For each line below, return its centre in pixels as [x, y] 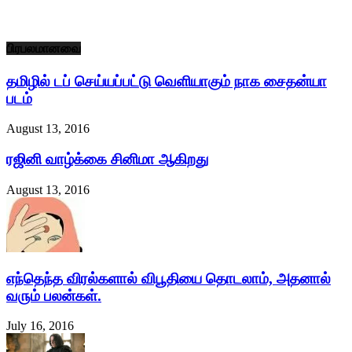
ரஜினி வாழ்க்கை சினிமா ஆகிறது [107, 159]
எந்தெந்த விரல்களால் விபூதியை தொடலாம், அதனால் [169, 278]
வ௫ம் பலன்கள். [54, 295]
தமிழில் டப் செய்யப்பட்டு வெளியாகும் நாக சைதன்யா [167, 81]
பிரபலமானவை [44, 49]
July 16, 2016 [40, 326]
